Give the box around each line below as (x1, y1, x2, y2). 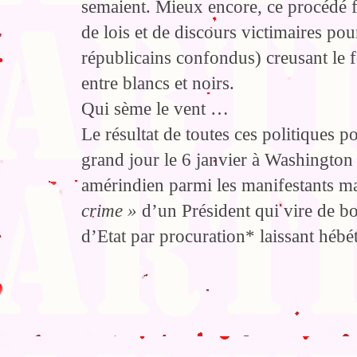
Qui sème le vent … (81, 98, 229, 119)
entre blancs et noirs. (81, 73, 234, 93)
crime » (81, 200, 137, 221)
